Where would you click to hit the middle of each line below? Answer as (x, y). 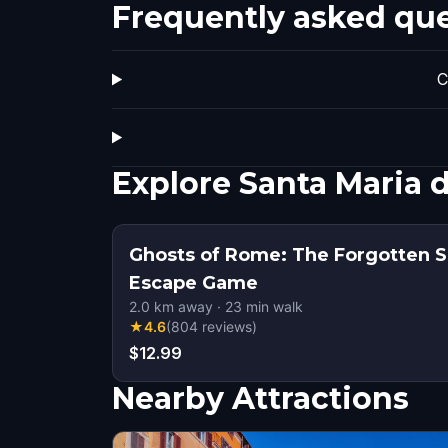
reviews (227, 326)
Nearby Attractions (260, 398)
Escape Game (193, 283)
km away (181, 306)
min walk (272, 306)
